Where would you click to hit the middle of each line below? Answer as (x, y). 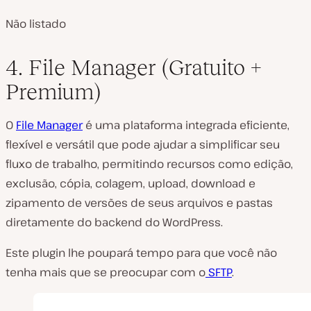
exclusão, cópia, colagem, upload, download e (131, 183)
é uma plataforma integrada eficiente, (186, 125)
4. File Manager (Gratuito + (134, 67)
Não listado (36, 23)
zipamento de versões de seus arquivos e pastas (139, 202)
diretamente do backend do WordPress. (114, 222)
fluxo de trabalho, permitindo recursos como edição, (149, 163)
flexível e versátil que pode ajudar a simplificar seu (143, 144)
